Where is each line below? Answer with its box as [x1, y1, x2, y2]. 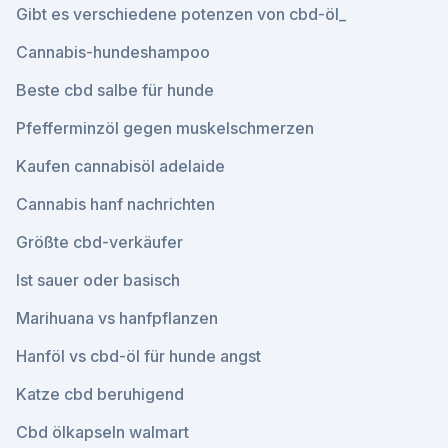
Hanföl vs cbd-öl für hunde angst [16, 346, 261, 366]
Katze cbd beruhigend [16, 384, 184, 404]
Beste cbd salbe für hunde [16, 80, 214, 100]
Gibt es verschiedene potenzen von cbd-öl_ [16, 4, 346, 24]
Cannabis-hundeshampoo [16, 42, 210, 62]
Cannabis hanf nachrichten [16, 194, 215, 214]
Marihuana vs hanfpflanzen [16, 308, 218, 328]
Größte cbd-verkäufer [16, 232, 183, 252]
